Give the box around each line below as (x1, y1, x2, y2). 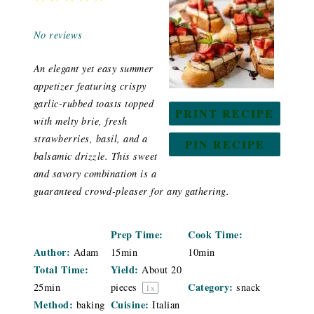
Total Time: (33, 261, 89, 277)
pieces (110, 280, 141, 294)
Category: (188, 279, 233, 294)
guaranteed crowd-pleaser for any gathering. (33, 184, 230, 198)
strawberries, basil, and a (33, 131, 148, 145)
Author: (33, 244, 71, 259)
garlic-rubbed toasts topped (33, 96, 154, 110)
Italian (152, 297, 180, 311)
